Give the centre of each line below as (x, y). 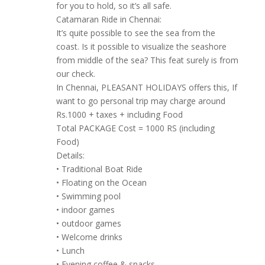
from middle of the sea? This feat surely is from (147, 60)
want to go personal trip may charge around (140, 101)
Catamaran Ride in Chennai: (109, 20)
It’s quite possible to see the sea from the (135, 33)
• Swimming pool (88, 196)
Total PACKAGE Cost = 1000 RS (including (135, 128)
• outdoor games (88, 224)
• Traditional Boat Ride (99, 169)
